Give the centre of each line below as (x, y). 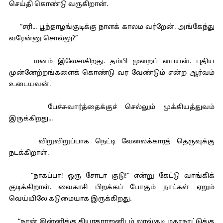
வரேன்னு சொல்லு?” (43, 39)
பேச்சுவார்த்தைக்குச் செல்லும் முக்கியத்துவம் (111, 108)
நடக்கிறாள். (29, 153)
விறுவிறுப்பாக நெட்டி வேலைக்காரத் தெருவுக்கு (111, 142)
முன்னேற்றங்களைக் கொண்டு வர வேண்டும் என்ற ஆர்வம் (111, 73)
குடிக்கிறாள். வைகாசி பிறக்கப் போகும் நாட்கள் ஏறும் (111, 188)
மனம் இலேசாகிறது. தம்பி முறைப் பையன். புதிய (111, 62)
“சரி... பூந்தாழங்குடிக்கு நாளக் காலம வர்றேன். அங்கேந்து (111, 27)
